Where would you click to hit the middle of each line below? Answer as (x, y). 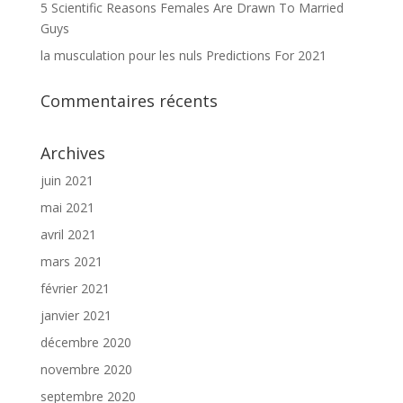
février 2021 (75, 289)
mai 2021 (67, 208)
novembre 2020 (86, 370)
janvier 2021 (76, 316)
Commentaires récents (129, 101)
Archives (72, 153)
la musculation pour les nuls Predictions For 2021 (183, 56)
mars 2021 (71, 262)
